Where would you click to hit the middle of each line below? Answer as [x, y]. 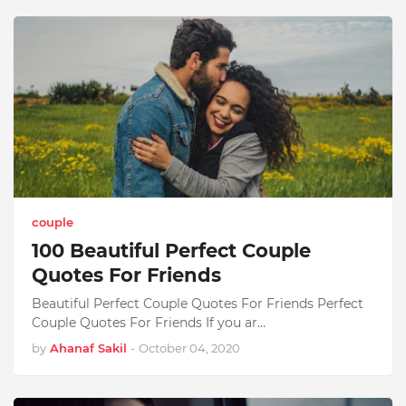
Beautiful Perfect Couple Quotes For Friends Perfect [198, 304]
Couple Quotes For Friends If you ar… [149, 323]
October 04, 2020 [189, 348]
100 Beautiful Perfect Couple [171, 251]
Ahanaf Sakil [88, 348]
